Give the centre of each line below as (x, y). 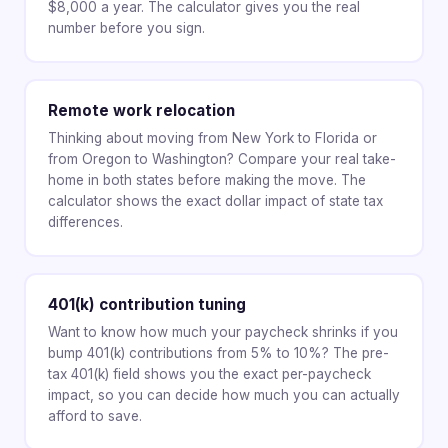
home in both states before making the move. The (206, 180)
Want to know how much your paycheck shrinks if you (222, 332)
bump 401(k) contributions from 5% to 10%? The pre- (218, 353)
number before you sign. (126, 28)
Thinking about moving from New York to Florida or (212, 138)
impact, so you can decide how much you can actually (223, 395)
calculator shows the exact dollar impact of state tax (215, 201)
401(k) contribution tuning (146, 305)
